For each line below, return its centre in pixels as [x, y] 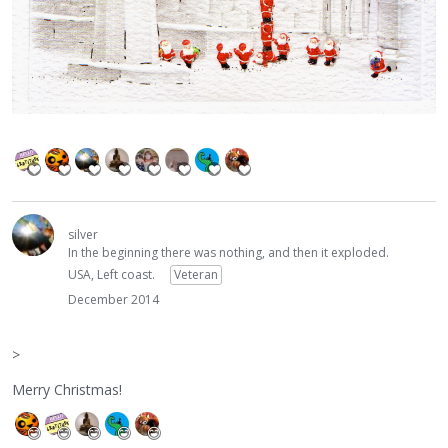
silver [83, 235]
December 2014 [113, 300]
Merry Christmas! [67, 389]
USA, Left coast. [111, 275]
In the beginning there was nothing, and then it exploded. [228, 253]
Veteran [196, 275]
